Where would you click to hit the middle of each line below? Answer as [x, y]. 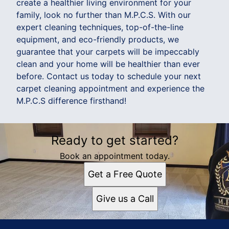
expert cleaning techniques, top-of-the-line [100, 27]
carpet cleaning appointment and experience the [110, 88]
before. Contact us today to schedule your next [109, 76]
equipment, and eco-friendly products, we [98, 39]
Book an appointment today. [114, 156]
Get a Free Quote [125, 174]
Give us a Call [125, 198]
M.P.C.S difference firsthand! [71, 100]
